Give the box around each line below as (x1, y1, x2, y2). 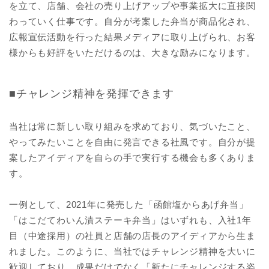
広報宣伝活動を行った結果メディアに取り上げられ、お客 (9, 31, 256, 42)
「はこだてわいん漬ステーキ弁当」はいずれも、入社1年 (9, 214, 252, 225)
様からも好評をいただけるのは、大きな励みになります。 (9, 47, 256, 58)
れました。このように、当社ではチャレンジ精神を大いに (9, 246, 256, 256)
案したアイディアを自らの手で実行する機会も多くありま (9, 152, 256, 163)
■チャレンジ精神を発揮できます (9, 87, 174, 100)
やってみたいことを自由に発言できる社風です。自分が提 (9, 136, 256, 147)
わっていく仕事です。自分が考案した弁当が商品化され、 (9, 16, 256, 26)
